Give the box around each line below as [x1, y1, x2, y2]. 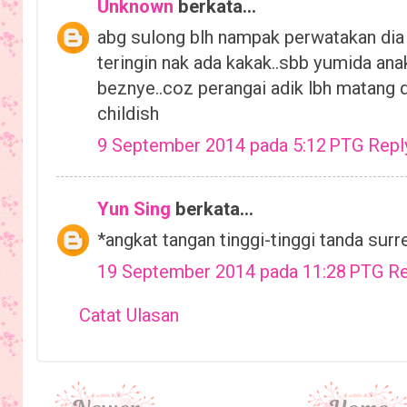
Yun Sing [97, 197, 171, 220]
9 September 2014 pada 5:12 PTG [97, 134, 368, 157]
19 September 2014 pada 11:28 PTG [97, 261, 388, 283]
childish [97, 103, 159, 125]
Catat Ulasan [79, 304, 179, 327]
